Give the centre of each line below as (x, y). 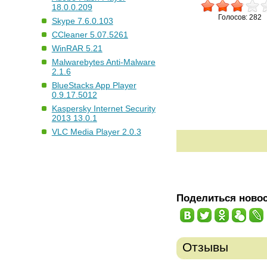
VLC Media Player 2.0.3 (96, 132)
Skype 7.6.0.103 (82, 21)
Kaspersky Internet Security (103, 109)
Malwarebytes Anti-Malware (103, 62)
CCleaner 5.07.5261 (90, 35)
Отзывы (205, 247)
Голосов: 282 (240, 18)
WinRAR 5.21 (77, 49)
